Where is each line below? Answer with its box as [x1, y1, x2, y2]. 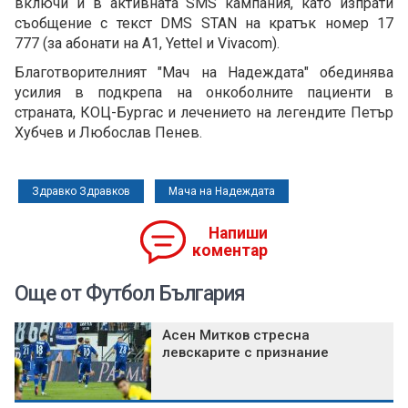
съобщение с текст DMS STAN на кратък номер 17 [15, 15, 393, 33]
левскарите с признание [162, 344, 329, 362]
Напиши [209, 224, 268, 243]
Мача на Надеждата [168, 185, 275, 199]
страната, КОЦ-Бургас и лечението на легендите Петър [15, 104, 393, 122]
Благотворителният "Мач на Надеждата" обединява [15, 64, 393, 82]
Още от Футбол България [15, 281, 245, 307]
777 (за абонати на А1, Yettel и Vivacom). [15, 35, 280, 53]
